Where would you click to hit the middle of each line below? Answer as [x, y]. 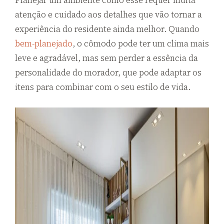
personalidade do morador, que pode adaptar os [108, 73]
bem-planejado [44, 44]
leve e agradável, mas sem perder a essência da [106, 58]
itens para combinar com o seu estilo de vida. [103, 87]
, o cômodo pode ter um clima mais [141, 44]
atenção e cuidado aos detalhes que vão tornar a [108, 15]
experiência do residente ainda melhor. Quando [107, 29]
